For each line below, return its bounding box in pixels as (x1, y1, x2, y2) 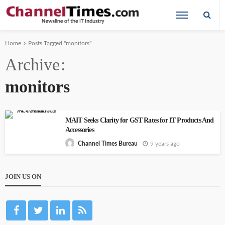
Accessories (65, 126, 94, 134)
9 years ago (150, 140, 180, 147)
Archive (5, 55, 60, 74)
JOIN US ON (5, 173, 41, 181)
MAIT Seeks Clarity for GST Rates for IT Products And (65, 117, 214, 124)
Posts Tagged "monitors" (28, 40, 91, 46)
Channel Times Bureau (78, 141, 138, 147)
